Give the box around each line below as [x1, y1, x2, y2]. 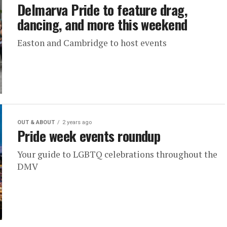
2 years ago [62, 119, 92, 126]
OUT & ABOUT [17, 119, 55, 126]
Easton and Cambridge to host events [17, 37, 167, 49]
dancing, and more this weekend [17, 14, 187, 34]
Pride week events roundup [17, 126, 161, 146]
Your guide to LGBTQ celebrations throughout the [17, 148, 217, 160]
